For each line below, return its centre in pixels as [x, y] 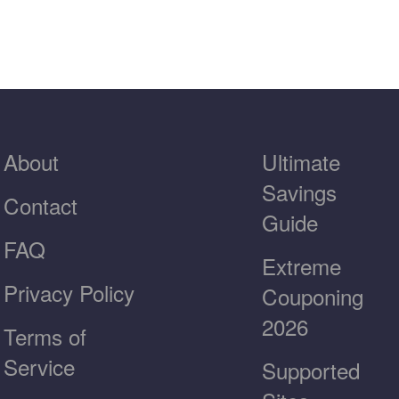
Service [39, 366]
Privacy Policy [69, 292]
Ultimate [301, 161]
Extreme [301, 265]
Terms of [45, 336]
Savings [299, 191]
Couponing [313, 296]
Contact [41, 205]
